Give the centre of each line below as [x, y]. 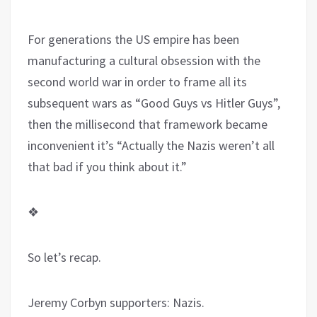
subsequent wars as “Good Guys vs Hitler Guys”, [154, 103]
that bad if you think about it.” [107, 166]
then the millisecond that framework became [148, 124]
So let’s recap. [64, 257]
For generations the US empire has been [133, 39]
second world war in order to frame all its [137, 81]
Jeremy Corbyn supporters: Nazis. [116, 302]
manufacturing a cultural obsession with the [144, 60]
